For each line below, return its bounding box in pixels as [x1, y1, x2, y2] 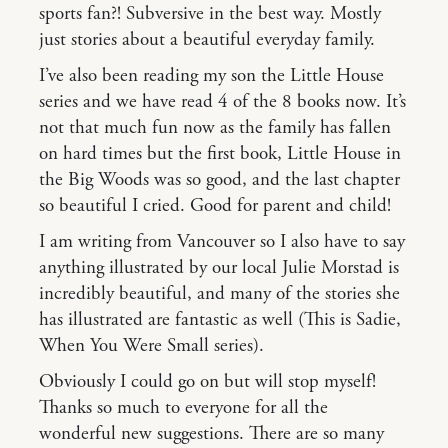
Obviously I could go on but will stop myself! [39, 369, 376, 394]
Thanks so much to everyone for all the [39, 395, 328, 420]
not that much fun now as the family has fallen [39, 115, 391, 140]
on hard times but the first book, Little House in [39, 141, 401, 166]
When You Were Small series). [39, 333, 264, 358]
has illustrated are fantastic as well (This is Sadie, [39, 307, 401, 332]
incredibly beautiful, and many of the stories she [39, 281, 400, 306]
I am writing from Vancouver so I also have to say [39, 229, 405, 254]
